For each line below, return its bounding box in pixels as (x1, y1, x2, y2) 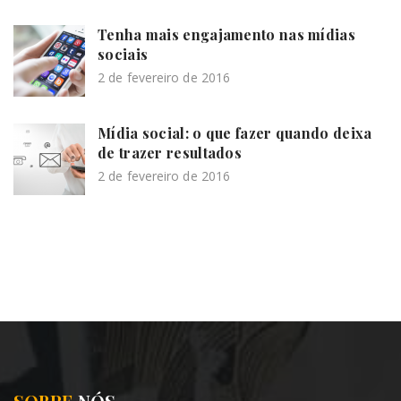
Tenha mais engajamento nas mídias (98, 24, 355, 44)
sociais (98, 44, 149, 64)
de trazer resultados (98, 142, 243, 162)
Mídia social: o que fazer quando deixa (98, 123, 372, 142)
